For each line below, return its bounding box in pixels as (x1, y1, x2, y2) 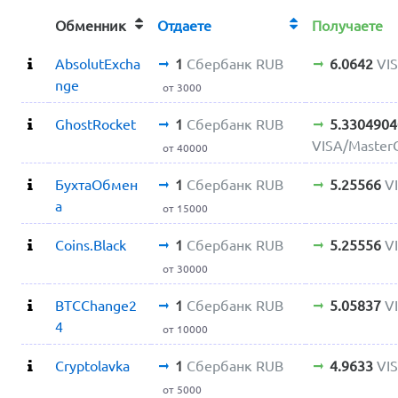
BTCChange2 (55, 297, 138, 314)
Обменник (55, 17, 127, 34)
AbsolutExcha (55, 55, 141, 72)
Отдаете (157, 17, 223, 34)
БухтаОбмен (55, 176, 139, 193)
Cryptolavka (55, 357, 131, 374)
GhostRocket (55, 115, 137, 132)
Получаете (312, 17, 394, 34)
